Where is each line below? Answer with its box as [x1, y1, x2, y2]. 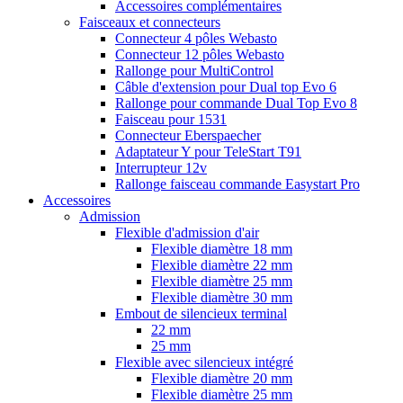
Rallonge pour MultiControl [115, 63, 273, 78]
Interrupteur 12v [115, 160, 207, 175]
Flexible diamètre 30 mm [151, 290, 292, 305]
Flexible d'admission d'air [115, 225, 259, 240]
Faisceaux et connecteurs [79, 14, 220, 30]
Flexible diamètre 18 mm [151, 241, 292, 256]
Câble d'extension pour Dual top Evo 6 [115, 79, 336, 94]
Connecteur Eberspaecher [115, 128, 261, 143]
